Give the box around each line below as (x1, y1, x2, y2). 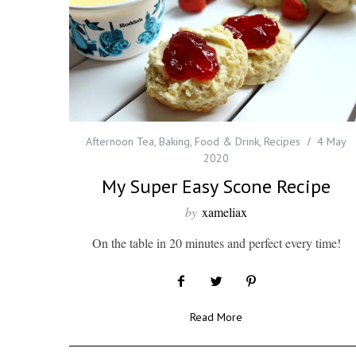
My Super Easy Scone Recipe (102, 174, 331, 199)
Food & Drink (195, 134, 259, 149)
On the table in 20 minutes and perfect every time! (91, 234, 341, 252)
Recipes (264, 134, 300, 149)
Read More (190, 310, 242, 325)
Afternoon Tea (86, 134, 154, 149)
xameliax (202, 203, 247, 221)
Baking (159, 134, 190, 149)
